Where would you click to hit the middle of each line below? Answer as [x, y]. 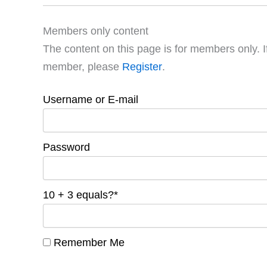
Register [142, 67]
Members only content [96, 31]
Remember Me [88, 243]
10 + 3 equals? [78, 195]
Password [66, 148]
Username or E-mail [91, 100]
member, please [83, 67]
